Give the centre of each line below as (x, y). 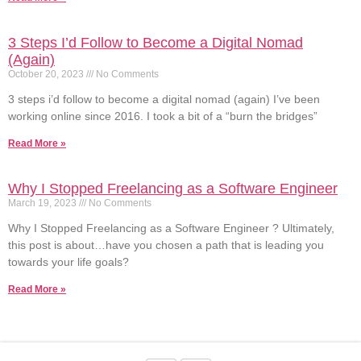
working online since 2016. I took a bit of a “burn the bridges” (163, 116)
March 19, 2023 (44, 203)
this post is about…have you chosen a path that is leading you (166, 245)
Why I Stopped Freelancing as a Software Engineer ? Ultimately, (171, 228)
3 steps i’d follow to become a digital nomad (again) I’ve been (164, 99)
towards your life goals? (68, 261)
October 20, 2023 (47, 74)
